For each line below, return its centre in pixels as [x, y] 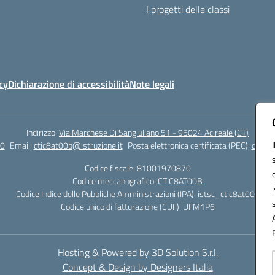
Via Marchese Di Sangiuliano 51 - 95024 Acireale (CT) [154, 132]
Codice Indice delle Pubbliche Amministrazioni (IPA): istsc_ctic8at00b [137, 194]
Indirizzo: [43, 132]
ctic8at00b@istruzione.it [78, 145]
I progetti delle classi [188, 9]
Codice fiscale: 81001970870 [137, 168]
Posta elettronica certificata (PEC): [189, 145]
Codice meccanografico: [115, 181]
